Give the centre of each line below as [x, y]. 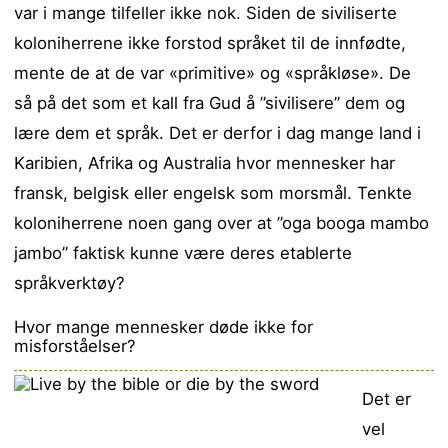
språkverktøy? [70, 283]
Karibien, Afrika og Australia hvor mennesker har [205, 163]
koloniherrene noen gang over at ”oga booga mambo [222, 223]
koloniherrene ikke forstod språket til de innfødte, [210, 43]
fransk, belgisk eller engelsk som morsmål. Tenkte [213, 193]
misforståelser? [75, 346]
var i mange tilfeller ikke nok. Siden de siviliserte [206, 13]
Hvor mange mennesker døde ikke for [164, 327]
